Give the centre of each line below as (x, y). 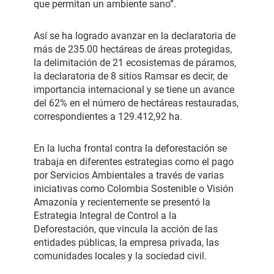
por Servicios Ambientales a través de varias (129, 176)
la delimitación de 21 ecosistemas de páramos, (135, 63)
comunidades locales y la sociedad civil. (120, 256)
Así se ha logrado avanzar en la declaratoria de (135, 36)
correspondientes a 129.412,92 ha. (108, 117)
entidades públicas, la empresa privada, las (126, 243)
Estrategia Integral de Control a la (105, 216)
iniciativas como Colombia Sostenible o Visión (134, 189)
